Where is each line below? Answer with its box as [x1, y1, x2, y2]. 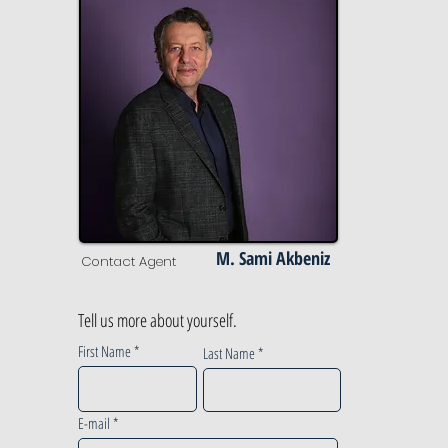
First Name [78, 341, 131, 361]
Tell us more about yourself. [78, 308, 237, 332]
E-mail [78, 413, 110, 433]
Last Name [203, 343, 255, 363]
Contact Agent [81, 252, 176, 271]
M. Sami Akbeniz [216, 246, 330, 270]
